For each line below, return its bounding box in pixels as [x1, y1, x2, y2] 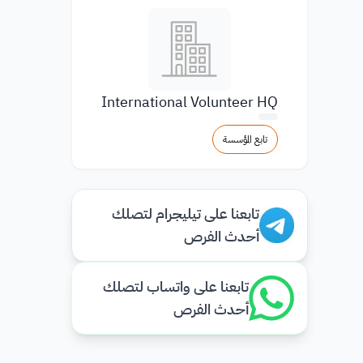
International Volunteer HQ [101, 91, 278, 113]
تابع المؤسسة [223, 132, 267, 147]
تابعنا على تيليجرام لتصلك [111, 203, 259, 224]
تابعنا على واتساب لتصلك [103, 275, 249, 297]
